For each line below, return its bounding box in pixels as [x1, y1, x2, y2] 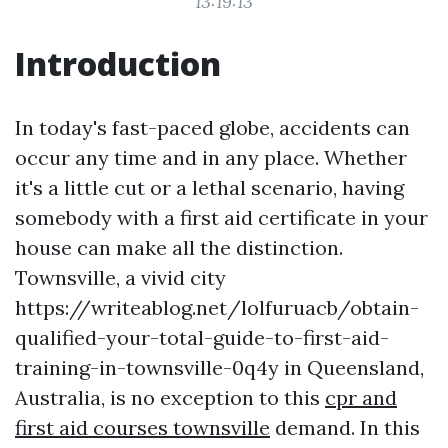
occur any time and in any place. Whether [15, 145, 407, 170]
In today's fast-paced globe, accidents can [15, 115, 410, 140]
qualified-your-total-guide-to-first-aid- [15, 325, 389, 350]
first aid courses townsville [15, 415, 270, 440]
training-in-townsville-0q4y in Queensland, [15, 355, 424, 380]
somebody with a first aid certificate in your [15, 205, 428, 230]
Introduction [15, 42, 221, 85]
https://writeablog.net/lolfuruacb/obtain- [15, 295, 419, 320]
